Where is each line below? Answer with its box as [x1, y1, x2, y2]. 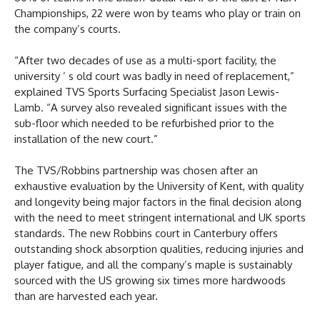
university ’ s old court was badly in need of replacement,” [14, 69, 294, 83]
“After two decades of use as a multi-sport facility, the [14, 53, 276, 67]
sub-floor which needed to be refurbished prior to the [14, 116, 274, 130]
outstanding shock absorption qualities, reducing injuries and [14, 241, 304, 256]
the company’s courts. [14, 21, 121, 36]
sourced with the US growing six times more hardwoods [14, 273, 286, 287]
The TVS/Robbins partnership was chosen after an [14, 163, 258, 177]
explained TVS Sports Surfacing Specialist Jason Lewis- [14, 84, 279, 99]
